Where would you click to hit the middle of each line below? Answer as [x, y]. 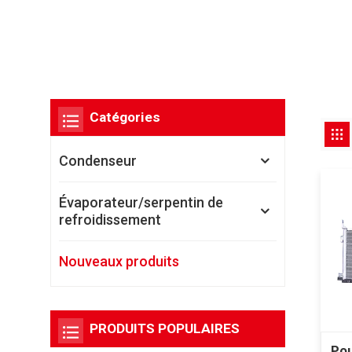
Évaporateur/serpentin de [141, 202]
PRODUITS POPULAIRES [164, 328]
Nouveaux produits [119, 261]
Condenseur [97, 160]
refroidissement [110, 219]
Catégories [125, 117]
